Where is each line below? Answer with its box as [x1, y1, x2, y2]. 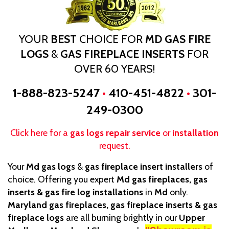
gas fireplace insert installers [83, 161, 202, 172]
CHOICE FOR [76, 32, 145, 45]
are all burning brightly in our [64, 212, 179, 223]
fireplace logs [8, 212, 64, 223]
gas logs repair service [70, 127, 161, 138]
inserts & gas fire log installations [8, 186, 143, 197]
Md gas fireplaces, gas [117, 173, 208, 185]
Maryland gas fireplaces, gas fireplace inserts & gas [8, 199, 217, 210]
